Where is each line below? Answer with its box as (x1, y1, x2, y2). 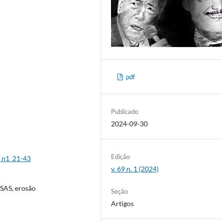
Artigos (111, 199, 134, 208)
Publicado (111, 107, 139, 115)
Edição (111, 152, 130, 161)
